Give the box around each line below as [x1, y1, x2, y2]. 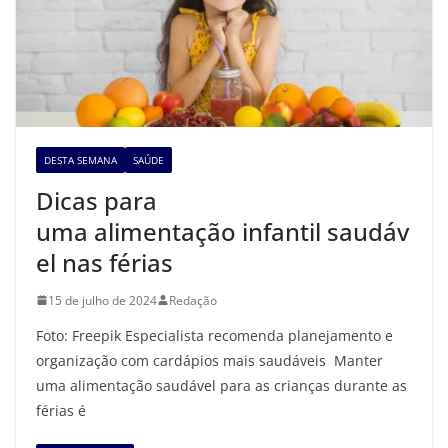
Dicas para [36, 183, 157, 217]
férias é [36, 400, 86, 420]
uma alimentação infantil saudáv [36, 214, 409, 248]
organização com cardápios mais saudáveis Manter [36, 350, 383, 370]
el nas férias [36, 245, 173, 279]
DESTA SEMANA [44, 152, 117, 167]
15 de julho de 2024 [48, 291, 157, 309]
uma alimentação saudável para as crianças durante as [36, 375, 407, 395]
